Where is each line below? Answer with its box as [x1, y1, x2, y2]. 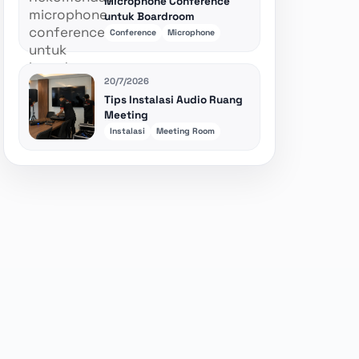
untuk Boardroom [104, 10, 195, 24]
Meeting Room [156, 126, 215, 137]
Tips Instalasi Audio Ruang [104, 93, 243, 107]
